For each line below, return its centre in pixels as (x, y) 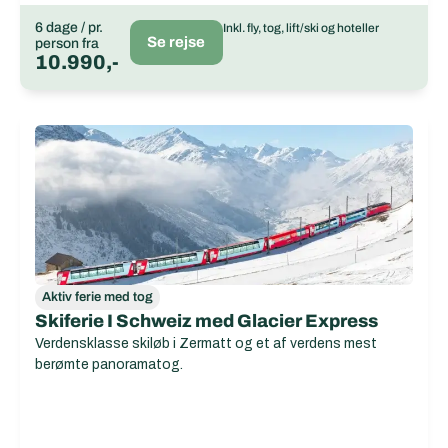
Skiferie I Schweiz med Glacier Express (206, 321)
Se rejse (176, 42)
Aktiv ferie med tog (97, 297)
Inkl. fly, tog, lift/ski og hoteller (300, 28)
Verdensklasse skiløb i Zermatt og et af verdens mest (206, 343)
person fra (67, 43)
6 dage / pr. (69, 27)
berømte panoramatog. (109, 364)
